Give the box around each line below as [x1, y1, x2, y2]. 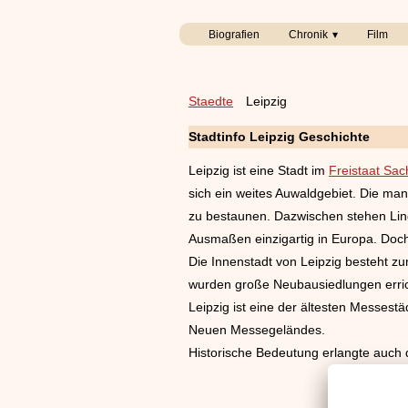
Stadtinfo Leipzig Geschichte [189, 129, 370, 144]
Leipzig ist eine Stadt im [189, 162, 329, 178]
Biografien [209, 28, 260, 41]
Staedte [189, 94, 233, 108]
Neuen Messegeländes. [189, 321, 325, 337]
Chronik [289, 28, 328, 41]
